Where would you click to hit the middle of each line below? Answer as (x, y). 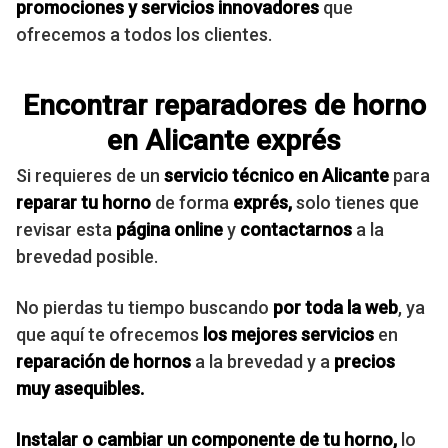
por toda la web (335, 307)
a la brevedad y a (260, 361)
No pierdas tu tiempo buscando (144, 307)
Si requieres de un (90, 175)
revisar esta (66, 229)
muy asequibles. (80, 388)
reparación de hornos (103, 361)
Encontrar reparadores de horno (224, 105)
